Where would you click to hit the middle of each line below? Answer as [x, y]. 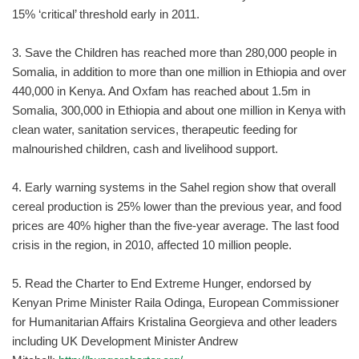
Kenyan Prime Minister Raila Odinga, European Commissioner [175, 303]
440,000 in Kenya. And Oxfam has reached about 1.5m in [161, 91]
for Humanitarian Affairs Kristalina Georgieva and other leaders [175, 322]
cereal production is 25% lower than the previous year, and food [177, 206]
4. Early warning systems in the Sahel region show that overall [174, 187]
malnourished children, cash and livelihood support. [148, 149]
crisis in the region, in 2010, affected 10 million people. [152, 245]
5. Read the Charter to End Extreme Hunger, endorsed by [162, 283]
